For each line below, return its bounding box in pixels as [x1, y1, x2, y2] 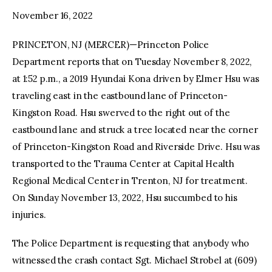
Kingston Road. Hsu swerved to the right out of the [12, 106, 230, 118]
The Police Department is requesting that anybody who [12, 237, 250, 250]
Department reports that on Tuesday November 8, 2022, [12, 55, 252, 67]
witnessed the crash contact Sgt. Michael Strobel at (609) [12, 254, 257, 267]
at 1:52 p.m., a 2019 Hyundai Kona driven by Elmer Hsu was [12, 72, 259, 84]
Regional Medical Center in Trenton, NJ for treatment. [12, 174, 248, 186]
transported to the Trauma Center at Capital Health [12, 157, 234, 169]
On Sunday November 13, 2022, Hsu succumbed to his [12, 191, 237, 203]
